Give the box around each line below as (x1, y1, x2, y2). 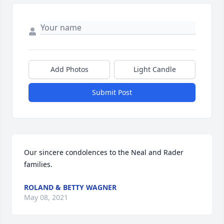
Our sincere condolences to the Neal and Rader (24, 147, 183, 157)
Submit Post (92, 87, 132, 97)
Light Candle (133, 64, 176, 74)
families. (24, 159, 52, 169)
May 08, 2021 (24, 192, 68, 202)
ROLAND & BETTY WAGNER (24, 182, 116, 192)
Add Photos (50, 64, 88, 74)
